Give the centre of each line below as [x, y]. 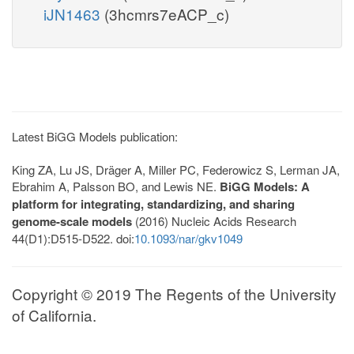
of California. [54, 314]
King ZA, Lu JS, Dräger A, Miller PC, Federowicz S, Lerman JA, [176, 169]
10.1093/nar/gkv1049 [188, 238]
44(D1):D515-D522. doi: [73, 238]
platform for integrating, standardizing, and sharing [153, 203]
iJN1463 [74, 13]
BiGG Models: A [265, 186]
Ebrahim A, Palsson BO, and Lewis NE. [116, 186]
